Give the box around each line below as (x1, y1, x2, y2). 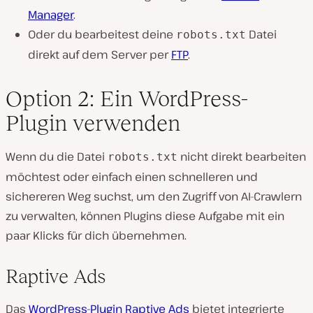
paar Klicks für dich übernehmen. (6, 227, 187, 243)
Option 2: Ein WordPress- (6, 85, 248, 111)
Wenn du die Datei (6, 148, 108, 164)
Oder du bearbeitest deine (28, 26, 176, 42)
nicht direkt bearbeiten (177, 148, 306, 164)
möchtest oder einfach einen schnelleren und (6, 168, 258, 184)
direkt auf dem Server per (28, 46, 171, 62)
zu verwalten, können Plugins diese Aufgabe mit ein (6, 208, 284, 224)
